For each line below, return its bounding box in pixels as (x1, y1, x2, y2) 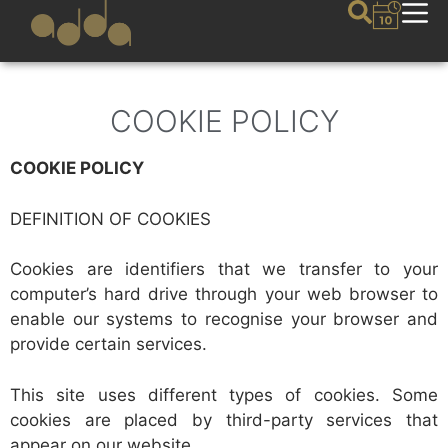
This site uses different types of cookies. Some (10, 384, 438, 405)
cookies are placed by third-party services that (10, 409, 438, 430)
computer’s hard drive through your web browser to (10, 284, 438, 304)
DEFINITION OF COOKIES (10, 208, 211, 229)
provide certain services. (10, 334, 207, 354)
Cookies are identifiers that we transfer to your (10, 259, 438, 279)
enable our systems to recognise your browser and (10, 309, 438, 329)
